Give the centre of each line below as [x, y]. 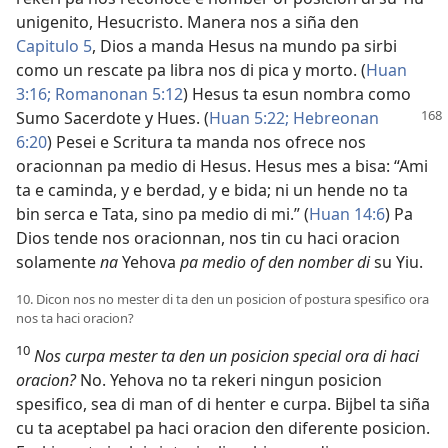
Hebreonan [334, 117]
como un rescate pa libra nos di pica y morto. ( [191, 69]
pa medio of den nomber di [275, 261]
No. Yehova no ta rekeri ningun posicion [229, 379]
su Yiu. [396, 261]
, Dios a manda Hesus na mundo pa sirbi [244, 45]
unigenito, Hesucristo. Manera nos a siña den [187, 21]
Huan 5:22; [249, 117]
